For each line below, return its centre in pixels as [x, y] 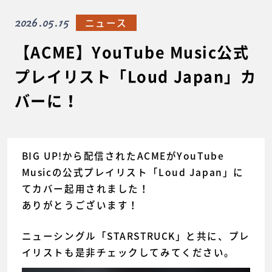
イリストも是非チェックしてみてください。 [128, 253]
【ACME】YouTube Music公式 [132, 53]
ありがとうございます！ [80, 205]
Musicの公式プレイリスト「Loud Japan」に [133, 172]
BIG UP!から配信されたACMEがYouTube [123, 156]
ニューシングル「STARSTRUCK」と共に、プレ [136, 236]
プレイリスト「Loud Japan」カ [135, 77]
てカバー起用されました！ [86, 189]
